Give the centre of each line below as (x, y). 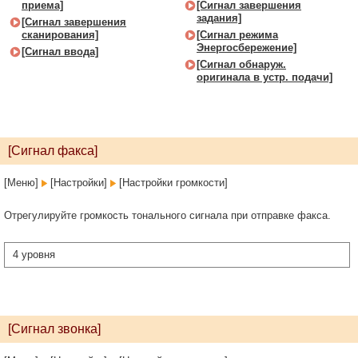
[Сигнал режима (237, 35)
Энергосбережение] (247, 48)
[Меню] (23, 183)
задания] (219, 18)
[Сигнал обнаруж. (241, 64)
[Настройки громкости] (172, 183)
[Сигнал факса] (53, 151)
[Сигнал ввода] (60, 52)
